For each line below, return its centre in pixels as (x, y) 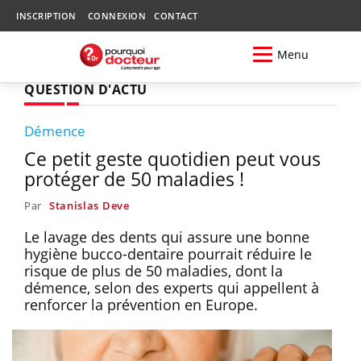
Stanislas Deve (89, 205)
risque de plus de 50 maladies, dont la (154, 270)
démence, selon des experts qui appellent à (172, 287)
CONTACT (176, 16)
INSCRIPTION (46, 16)
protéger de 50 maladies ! (134, 178)
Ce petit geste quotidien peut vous (172, 158)
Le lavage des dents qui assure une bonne (167, 237)
